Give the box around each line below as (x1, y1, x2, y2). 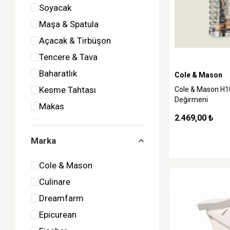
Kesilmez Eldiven (39, 118, 104, 128)
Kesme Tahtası (39, 85, 96, 95)
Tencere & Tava (39, 52, 98, 62)
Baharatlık (39, 68, 77, 79)
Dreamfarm (39, 193, 84, 203)
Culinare (39, 177, 70, 187)
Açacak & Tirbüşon (39, 35, 111, 46)
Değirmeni (175, 95, 208, 104)
